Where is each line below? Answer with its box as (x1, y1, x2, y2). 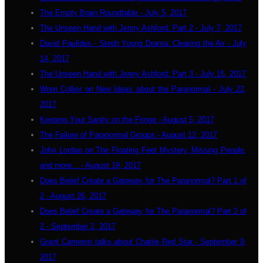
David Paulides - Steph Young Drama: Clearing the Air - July (40, 39, 247, 48)
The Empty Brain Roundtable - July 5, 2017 (40, 8, 187, 17)
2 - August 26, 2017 (40, 191, 106, 200)
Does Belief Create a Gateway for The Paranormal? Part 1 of (40, 176, 247, 185)
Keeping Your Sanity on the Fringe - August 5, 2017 (40, 115, 214, 124)
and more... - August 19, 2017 (40, 161, 141, 170)
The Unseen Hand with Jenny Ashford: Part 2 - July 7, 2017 (40, 23, 242, 32)
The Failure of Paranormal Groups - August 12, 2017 (40, 130, 217, 139)
